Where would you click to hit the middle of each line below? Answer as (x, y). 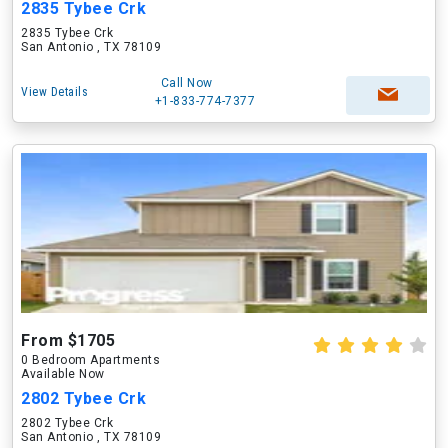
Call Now (186, 83)
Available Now (63, 374)
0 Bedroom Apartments (90, 360)
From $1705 (68, 340)
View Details (54, 92)
